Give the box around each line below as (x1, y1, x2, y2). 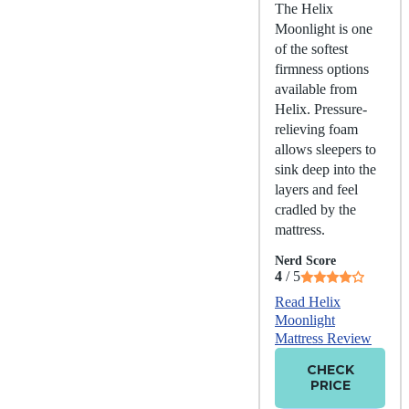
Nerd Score (275, 254, 336, 268)
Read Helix (275, 294, 341, 310)
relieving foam (275, 121, 358, 138)
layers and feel (275, 182, 358, 198)
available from (275, 81, 357, 98)
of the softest (275, 41, 348, 58)
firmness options (275, 61, 369, 78)
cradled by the (275, 202, 356, 218)
